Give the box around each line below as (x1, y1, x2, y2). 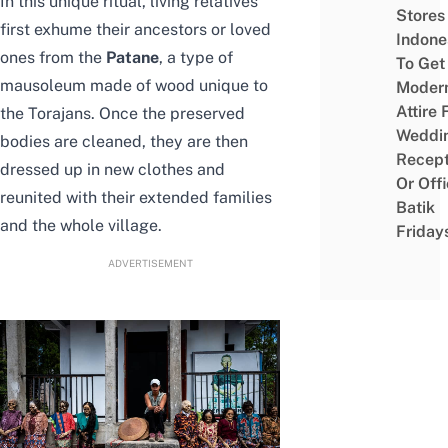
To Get (395, 54, 445, 74)
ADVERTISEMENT (107, 257, 193, 270)
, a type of (159, 48, 233, 68)
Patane (106, 48, 159, 68)
